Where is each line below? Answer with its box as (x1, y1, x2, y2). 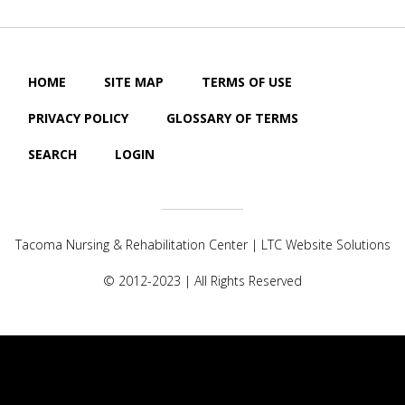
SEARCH (28, 146, 77, 163)
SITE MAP (104, 73, 164, 90)
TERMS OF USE (202, 73, 292, 90)
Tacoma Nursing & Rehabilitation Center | (14, 236, 261, 253)
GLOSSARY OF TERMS (166, 109, 298, 127)
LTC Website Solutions (260, 236, 391, 253)
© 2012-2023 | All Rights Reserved (103, 272, 302, 289)
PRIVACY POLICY (28, 109, 128, 127)
